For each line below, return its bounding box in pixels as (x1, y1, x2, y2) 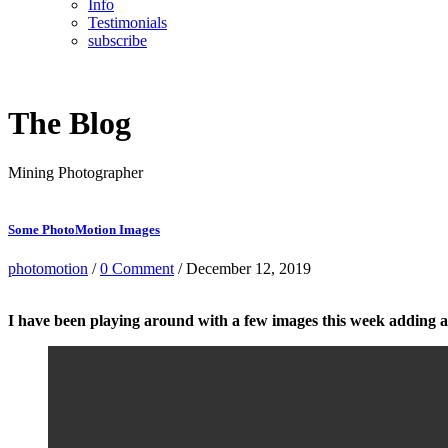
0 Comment (100, 260, 174, 278)
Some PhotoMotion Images (8, 222, 160, 238)
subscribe (88, 32, 147, 49)
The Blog (8, 105, 131, 142)
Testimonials (88, 14, 167, 31)
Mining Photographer (8, 163, 143, 181)
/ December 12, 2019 (174, 260, 311, 278)
